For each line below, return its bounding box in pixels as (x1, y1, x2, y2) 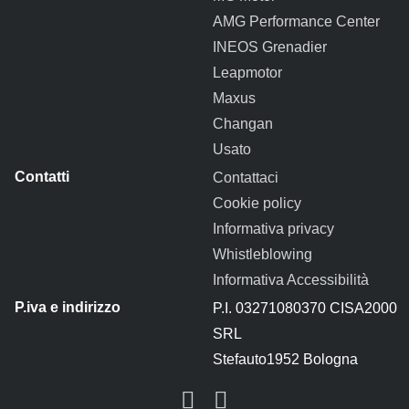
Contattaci (212, 169, 278, 185)
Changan (212, 115, 273, 131)
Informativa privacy (212, 220, 334, 236)
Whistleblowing (212, 246, 312, 262)
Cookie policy (212, 194, 301, 211)
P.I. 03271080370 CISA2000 (212, 299, 397, 316)
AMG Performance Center (212, 13, 380, 29)
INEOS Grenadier (212, 38, 327, 55)
